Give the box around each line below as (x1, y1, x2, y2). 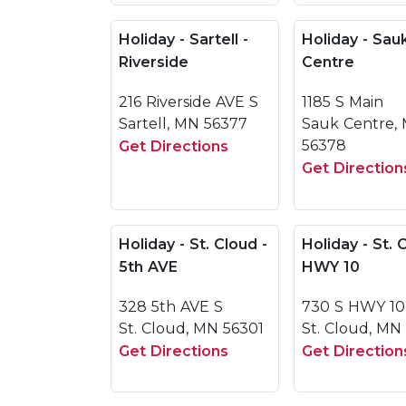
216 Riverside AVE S (119, 93, 258, 111)
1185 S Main (302, 93, 383, 111)
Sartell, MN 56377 (119, 115, 247, 132)
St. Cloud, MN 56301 (119, 320, 264, 337)
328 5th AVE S (119, 298, 223, 315)
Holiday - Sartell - (119, 31, 248, 48)
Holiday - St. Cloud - (119, 236, 267, 253)
